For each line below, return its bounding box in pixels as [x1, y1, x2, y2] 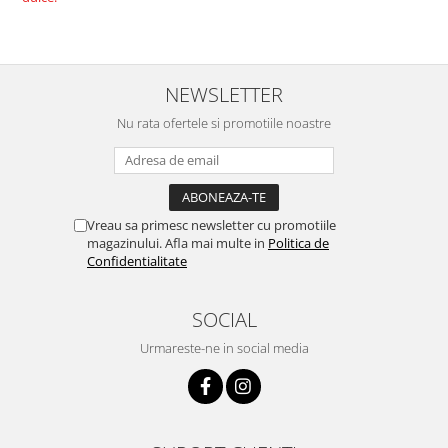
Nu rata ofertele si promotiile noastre [117, 114, 331, 133]
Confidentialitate [87, 252, 187, 271]
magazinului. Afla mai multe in [87, 234, 268, 253]
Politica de [268, 234, 329, 253]
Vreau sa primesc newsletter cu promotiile [87, 216, 336, 235]
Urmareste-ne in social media [139, 339, 309, 358]
